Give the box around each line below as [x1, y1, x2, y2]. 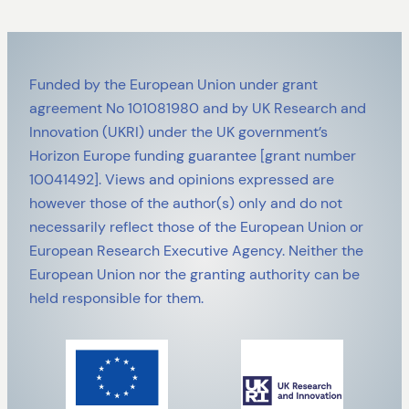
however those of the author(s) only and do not [29, 193, 342, 213]
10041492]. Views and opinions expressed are [29, 169, 334, 189]
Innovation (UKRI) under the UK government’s [29, 121, 328, 142]
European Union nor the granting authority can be [29, 264, 360, 284]
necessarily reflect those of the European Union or [29, 216, 363, 236]
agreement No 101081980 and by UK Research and [29, 98, 366, 118]
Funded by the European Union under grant [29, 74, 318, 94]
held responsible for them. [29, 288, 204, 308]
